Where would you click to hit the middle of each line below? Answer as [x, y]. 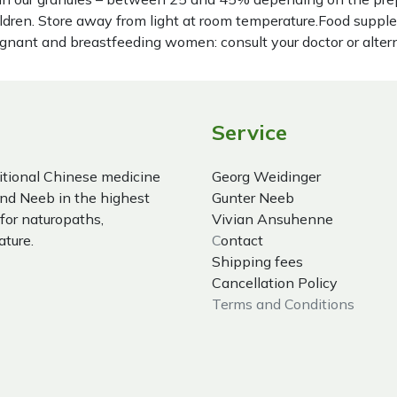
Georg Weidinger [266, 176]
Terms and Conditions [283, 304]
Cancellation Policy [275, 283]
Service [249, 132]
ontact [242, 240]
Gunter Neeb [253, 198]
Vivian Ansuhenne [272, 219]
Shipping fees [257, 261]
